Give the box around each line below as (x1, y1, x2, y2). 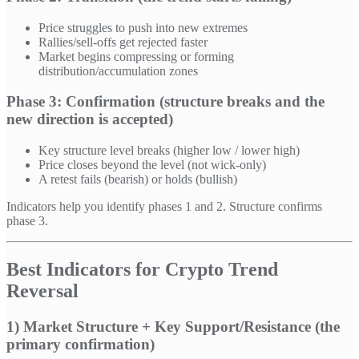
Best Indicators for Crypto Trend (6, 259, 278, 280)
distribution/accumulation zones (38, 63, 198, 78)
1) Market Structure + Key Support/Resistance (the (6, 317, 340, 335)
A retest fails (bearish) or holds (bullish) (38, 172, 237, 187)
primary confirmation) (6, 335, 155, 353)
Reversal (6, 280, 79, 302)
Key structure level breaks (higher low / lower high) (38, 143, 300, 158)
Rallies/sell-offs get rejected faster (38, 34, 208, 49)
